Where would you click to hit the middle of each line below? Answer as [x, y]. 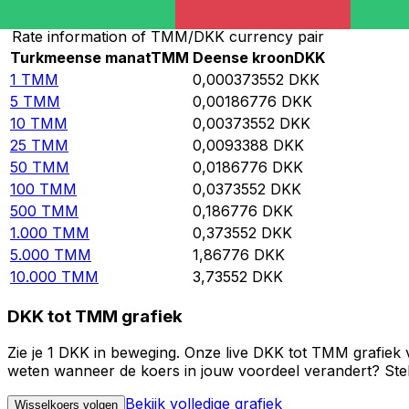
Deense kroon [243, 58]
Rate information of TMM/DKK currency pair [168, 37]
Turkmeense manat [80, 58]
